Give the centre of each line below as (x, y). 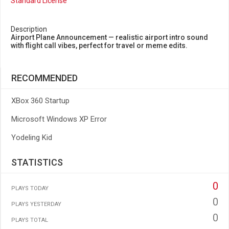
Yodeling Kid (32, 138)
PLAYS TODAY (30, 188)
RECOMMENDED (44, 78)
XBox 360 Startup (40, 101)
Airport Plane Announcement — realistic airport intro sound (109, 37)
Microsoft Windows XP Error (59, 119)
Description (29, 29)
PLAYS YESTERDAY (36, 204)
